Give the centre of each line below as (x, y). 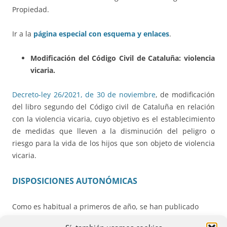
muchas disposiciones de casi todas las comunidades (103, 218)
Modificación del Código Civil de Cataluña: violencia (123, 58)
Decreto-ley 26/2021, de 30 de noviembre (84, 94)
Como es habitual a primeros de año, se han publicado (105, 206)
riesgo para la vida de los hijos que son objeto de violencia (113, 143)
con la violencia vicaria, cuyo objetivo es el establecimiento (113, 119)
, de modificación (185, 94)
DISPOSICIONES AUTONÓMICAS (75, 181)
